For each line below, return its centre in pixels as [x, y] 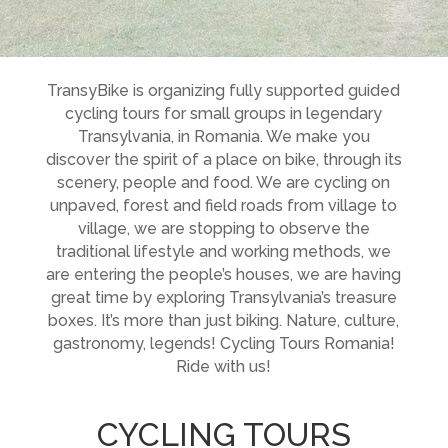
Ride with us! [224, 366]
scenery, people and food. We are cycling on [224, 182]
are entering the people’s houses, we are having [224, 274]
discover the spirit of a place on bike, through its [223, 159]
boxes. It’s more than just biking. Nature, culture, [224, 320]
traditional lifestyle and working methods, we [224, 251]
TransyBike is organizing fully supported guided [224, 90]
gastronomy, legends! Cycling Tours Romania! [223, 343]
